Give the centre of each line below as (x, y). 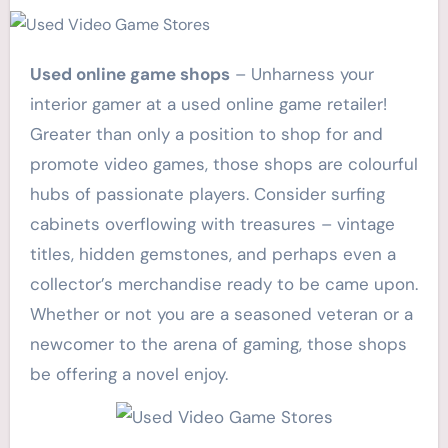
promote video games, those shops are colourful (223, 163)
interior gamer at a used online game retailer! (208, 103)
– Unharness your (301, 73)
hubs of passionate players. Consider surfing (207, 193)
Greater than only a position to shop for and (206, 133)
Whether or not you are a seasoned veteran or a (221, 313)
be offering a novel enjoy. (128, 373)
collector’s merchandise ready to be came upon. (223, 283)
